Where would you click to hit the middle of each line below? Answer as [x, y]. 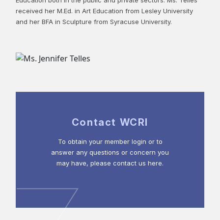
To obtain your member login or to [110, 142]
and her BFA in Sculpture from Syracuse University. [94, 21]
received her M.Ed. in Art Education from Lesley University [104, 11]
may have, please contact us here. [110, 163]
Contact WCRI [110, 123]
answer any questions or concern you [110, 152]
